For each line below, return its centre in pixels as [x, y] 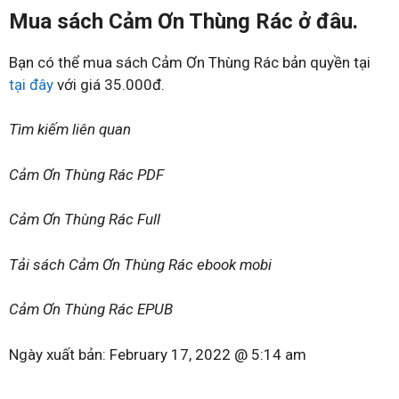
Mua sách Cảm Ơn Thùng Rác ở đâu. [183, 21]
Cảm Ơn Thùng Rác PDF [86, 174]
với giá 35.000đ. [109, 84]
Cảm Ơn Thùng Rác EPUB [91, 309]
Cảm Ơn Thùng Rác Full [85, 219]
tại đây [31, 84]
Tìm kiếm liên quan [70, 129]
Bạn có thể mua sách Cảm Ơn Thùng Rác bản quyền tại [190, 62]
